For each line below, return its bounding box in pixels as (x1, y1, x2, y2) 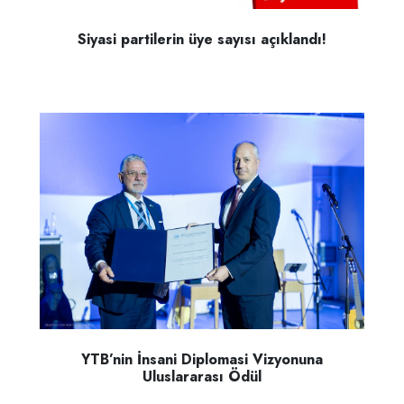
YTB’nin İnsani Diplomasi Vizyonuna (81, 349, 323, 371)
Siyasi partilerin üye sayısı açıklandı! (78, 29, 326, 50)
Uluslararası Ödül (142, 366, 262, 388)
